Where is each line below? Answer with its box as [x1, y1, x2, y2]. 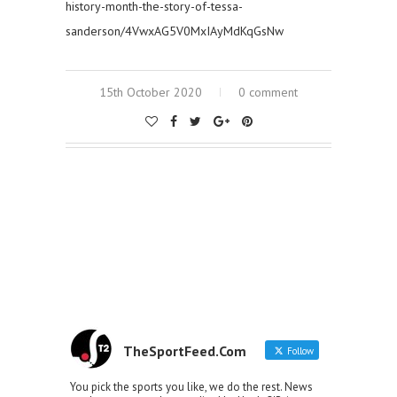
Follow [284, 345, 314, 358]
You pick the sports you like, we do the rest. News [70, 379, 313, 395]
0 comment [238, 84, 298, 101]
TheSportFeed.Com [123, 342, 246, 361]
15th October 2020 [99, 84, 202, 101]
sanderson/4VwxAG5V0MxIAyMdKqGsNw [66, 23, 284, 40]
